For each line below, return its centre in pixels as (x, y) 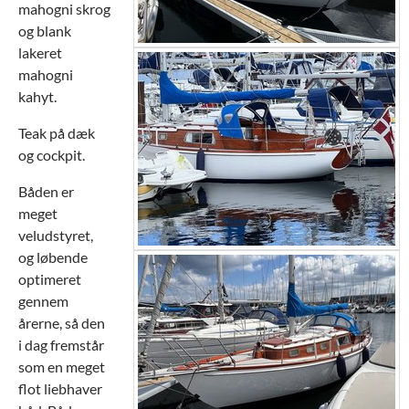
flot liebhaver (60, 388)
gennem (43, 300)
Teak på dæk (57, 132)
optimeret (50, 278)
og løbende (53, 257)
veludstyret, (56, 235)
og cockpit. (53, 154)
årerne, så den (62, 322)
